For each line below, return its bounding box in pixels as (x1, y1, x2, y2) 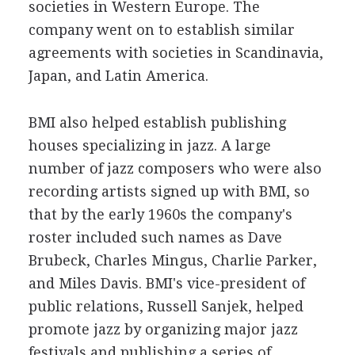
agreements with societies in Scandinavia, (28, 44, 323, 61)
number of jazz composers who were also (28, 160, 322, 177)
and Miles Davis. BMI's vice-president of (28, 275, 305, 292)
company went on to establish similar (28, 21, 295, 38)
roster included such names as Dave (28, 229, 282, 246)
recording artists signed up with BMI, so (28, 183, 310, 200)
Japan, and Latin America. (28, 67, 208, 84)
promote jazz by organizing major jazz (28, 321, 298, 338)
